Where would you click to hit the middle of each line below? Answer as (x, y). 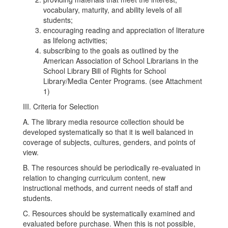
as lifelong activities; (75, 40)
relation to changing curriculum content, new (94, 178)
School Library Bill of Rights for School (105, 71)
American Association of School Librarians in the (121, 61)
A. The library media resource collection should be (104, 122)
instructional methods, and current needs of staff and (108, 188)
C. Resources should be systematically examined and (109, 213)
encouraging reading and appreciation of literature (124, 30)
